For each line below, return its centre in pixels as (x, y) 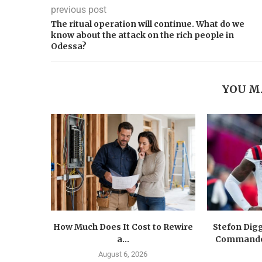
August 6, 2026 (123, 254)
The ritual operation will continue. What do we (148, 24)
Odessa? (69, 46)
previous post (79, 10)
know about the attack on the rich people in (142, 35)
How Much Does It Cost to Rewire (123, 227)
